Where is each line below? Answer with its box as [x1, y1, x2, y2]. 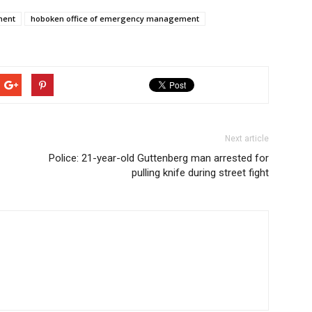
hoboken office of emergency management [31, 13, 199, 24]
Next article [225, 134, 269, 143]
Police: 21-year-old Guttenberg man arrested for [49, 152, 269, 164]
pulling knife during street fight [132, 166, 269, 179]
